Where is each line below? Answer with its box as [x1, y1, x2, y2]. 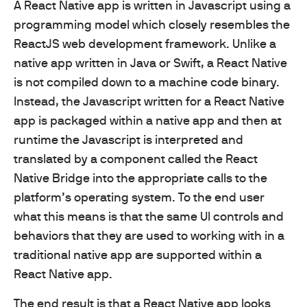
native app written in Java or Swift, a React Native [14, 55, 287, 70]
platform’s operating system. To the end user [14, 189, 265, 204]
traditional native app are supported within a [14, 247, 262, 262]
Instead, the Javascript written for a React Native [14, 93, 284, 108]
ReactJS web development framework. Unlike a [14, 36, 276, 51]
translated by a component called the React [14, 151, 258, 166]
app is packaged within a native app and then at [14, 112, 282, 127]
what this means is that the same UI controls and [14, 208, 284, 223]
